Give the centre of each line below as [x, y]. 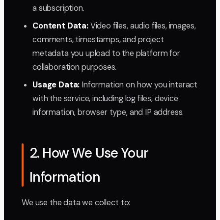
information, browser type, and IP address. [108, 112]
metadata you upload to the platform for [106, 53]
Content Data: [60, 26]
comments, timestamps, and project [98, 39]
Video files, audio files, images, [142, 26]
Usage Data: [56, 84]
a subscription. [58, 8]
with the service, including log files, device [105, 98]
